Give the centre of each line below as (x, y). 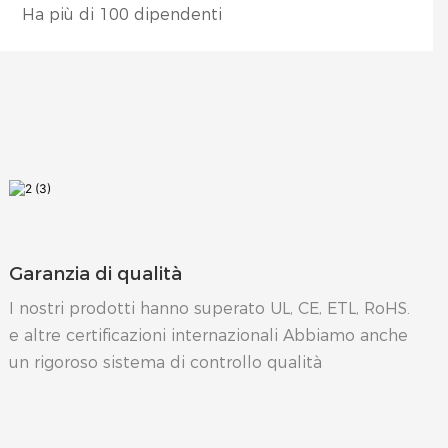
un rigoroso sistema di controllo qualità (166, 362)
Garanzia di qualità (96, 274)
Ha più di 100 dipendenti (121, 14)
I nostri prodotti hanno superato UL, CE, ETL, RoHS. (210, 308)
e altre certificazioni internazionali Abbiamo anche (209, 335)
